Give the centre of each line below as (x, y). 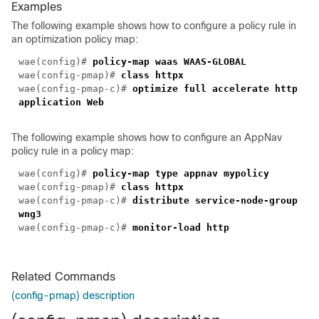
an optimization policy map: (75, 39)
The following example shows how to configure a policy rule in (154, 25)
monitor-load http (181, 227)
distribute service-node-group (215, 200)
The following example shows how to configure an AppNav (147, 137)
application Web (61, 102)
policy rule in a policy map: (73, 151)
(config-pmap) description (73, 295)
